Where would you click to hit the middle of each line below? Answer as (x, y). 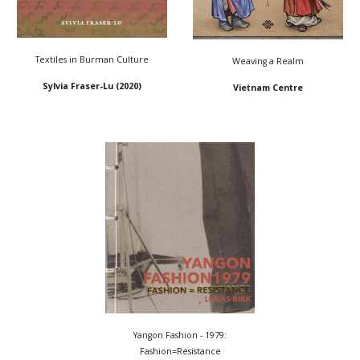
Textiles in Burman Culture (92, 60)
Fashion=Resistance (180, 352)
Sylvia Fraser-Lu (78, 86)
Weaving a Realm (268, 61)
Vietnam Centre (268, 87)
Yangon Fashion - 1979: (180, 335)
